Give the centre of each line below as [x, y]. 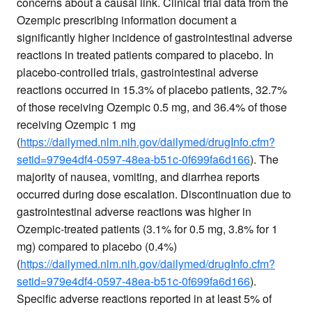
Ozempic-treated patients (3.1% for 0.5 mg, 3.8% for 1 [147, 229]
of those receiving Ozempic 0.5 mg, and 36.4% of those [152, 107]
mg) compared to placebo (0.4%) [97, 247]
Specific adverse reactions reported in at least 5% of [144, 299]
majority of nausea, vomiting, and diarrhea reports [138, 177]
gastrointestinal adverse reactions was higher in [134, 212]
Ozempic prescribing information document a [127, 20]
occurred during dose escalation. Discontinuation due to [154, 194]
